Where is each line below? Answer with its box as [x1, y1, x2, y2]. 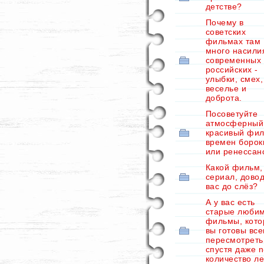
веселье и [206, 84, 247, 93]
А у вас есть [206, 197, 255, 207]
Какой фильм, [206, 163, 263, 172]
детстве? [206, 2, 242, 11]
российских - [206, 65, 258, 74]
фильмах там [206, 37, 261, 46]
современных [206, 55, 262, 65]
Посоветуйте [206, 109, 258, 118]
